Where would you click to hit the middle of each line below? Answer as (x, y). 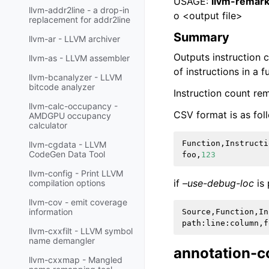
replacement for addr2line (80, 20)
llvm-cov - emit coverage (78, 202)
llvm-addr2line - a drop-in (79, 10)
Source (196, 212)
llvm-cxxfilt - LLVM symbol (81, 231)
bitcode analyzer (62, 87)
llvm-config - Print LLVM (76, 174)
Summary (201, 37)
